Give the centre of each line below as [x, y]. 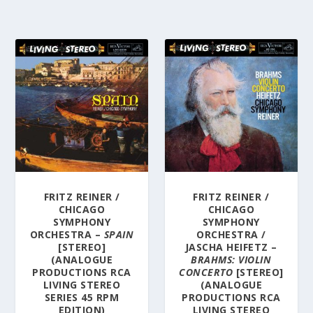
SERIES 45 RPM [82, 297]
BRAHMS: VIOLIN [231, 259]
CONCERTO [206, 272]
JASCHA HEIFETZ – [231, 247]
